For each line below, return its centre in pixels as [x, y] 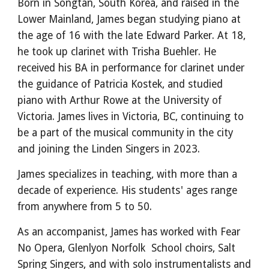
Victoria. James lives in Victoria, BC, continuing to [131, 117]
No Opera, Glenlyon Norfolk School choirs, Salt [127, 248]
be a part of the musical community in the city [125, 133]
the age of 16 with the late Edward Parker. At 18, [132, 36]
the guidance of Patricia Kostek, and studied [120, 84]
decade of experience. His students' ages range [128, 191]
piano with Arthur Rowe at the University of [120, 101]
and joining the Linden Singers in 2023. [109, 149]
